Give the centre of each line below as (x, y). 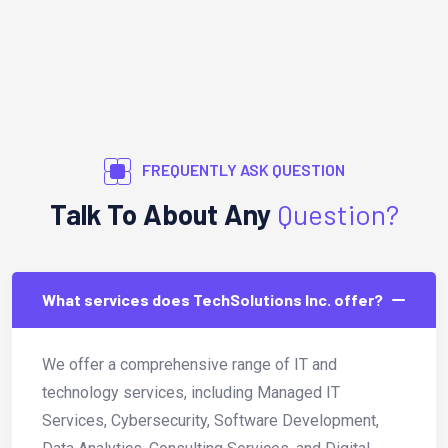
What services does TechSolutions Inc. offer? (212, 300)
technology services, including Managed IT (191, 393)
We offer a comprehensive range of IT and (189, 365)
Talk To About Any (163, 214)
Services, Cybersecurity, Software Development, (210, 421)
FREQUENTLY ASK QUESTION (241, 169)
